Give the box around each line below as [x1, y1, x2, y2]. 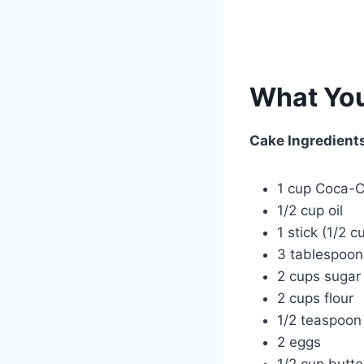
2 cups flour [277, 289, 353, 306]
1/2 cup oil [277, 201, 343, 219]
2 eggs [277, 333, 321, 350]
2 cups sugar [277, 267, 361, 284]
